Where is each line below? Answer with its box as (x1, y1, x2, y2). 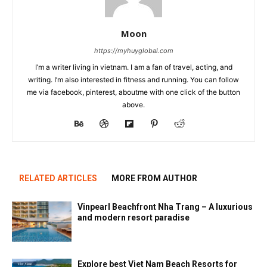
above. (122, 100, 145, 109)
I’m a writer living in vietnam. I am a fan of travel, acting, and (35, 62, 232, 72)
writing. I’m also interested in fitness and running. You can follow (28, 74, 239, 84)
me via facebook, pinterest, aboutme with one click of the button (27, 87, 240, 97)
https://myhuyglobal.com (94, 46, 173, 55)
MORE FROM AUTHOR (111, 173, 197, 183)
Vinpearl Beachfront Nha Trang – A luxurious (77, 201, 253, 212)
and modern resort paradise (77, 212, 190, 222)
